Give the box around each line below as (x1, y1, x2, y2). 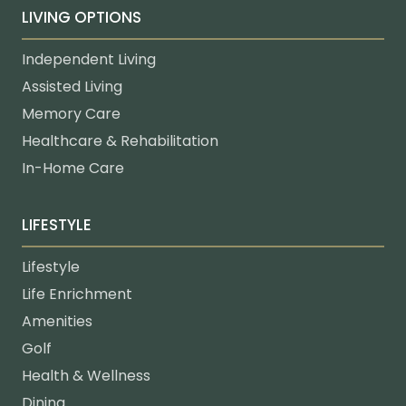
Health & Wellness (22, 365, 150, 387)
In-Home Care (22, 158, 124, 179)
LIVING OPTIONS (22, 6, 141, 29)
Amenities (22, 311, 92, 333)
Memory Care (22, 103, 121, 125)
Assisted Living (22, 76, 122, 98)
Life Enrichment (22, 284, 132, 305)
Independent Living (22, 49, 156, 71)
